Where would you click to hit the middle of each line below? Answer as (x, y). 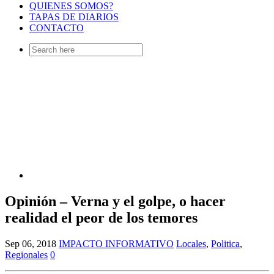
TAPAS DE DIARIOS (74, 17)
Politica (225, 244)
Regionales (26, 255)
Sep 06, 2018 (31, 244)
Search (42, 48)
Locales (191, 244)
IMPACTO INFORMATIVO (116, 244)
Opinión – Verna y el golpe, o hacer (115, 202)
